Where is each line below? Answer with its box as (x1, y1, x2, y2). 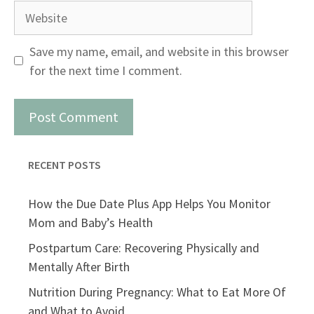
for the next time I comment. (29, 62, 182, 78)
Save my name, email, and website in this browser (29, 43, 289, 60)
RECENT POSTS (28, 157, 101, 172)
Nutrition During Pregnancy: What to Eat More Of (28, 283, 286, 300)
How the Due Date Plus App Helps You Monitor (28, 195, 271, 212)
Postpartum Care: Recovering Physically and (28, 239, 259, 256)
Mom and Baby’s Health (28, 214, 153, 231)
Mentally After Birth (28, 258, 130, 275)
